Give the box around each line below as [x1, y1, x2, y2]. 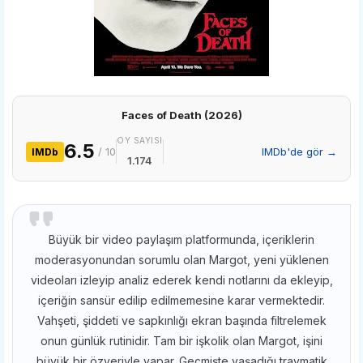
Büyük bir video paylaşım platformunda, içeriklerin [49, 232, 314, 246]
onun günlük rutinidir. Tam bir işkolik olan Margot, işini [41, 333, 322, 348]
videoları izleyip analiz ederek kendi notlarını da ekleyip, [30, 272, 333, 287]
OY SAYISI [117, 135, 163, 145]
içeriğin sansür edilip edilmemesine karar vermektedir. [38, 293, 325, 307]
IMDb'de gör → [262, 144, 337, 158]
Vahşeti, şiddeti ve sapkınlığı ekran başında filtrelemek [36, 313, 327, 327]
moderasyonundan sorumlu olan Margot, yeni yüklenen [34, 252, 329, 267]
